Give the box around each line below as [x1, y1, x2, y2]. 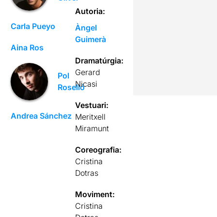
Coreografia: [75, 144, 122, 155]
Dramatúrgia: [75, 55, 124, 65]
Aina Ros [11, 42, 44, 52]
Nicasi [75, 78, 98, 89]
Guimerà [75, 34, 107, 44]
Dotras [75, 168, 99, 178]
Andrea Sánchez [11, 110, 72, 121]
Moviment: [75, 189, 115, 199]
